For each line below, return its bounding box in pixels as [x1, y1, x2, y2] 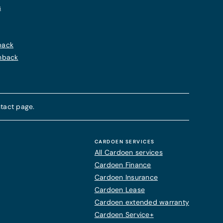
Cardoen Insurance [94, 173, 158, 182]
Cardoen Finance [94, 160, 151, 169]
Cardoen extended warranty [94, 198, 189, 207]
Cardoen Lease [94, 185, 145, 194]
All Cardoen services [94, 148, 163, 157]
